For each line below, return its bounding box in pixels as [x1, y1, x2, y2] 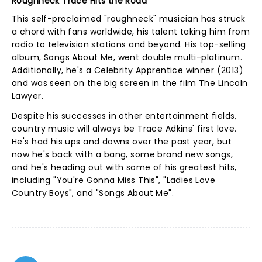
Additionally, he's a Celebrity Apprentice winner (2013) [12, 64, 244, 76]
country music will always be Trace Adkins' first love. [12, 123, 237, 135]
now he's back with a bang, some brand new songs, [12, 149, 233, 160]
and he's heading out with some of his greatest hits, [12, 161, 237, 173]
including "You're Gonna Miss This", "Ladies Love [12, 174, 216, 186]
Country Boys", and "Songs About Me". [12, 187, 174, 199]
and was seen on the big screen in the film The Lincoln [12, 77, 248, 89]
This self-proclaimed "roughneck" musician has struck [12, 13, 246, 25]
